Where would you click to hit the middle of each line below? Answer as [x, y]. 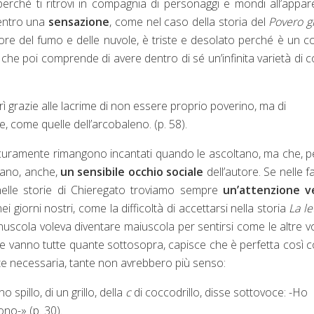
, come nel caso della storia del [189, 21]
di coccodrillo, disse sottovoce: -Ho [219, 292]
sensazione [79, 21]
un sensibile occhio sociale [132, 171]
